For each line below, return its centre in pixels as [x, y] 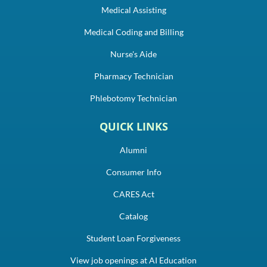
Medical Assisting [133, 10]
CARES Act [133, 194]
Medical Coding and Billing [133, 32]
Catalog [133, 216]
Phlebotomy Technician [133, 98]
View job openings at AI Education [133, 260]
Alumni [133, 150]
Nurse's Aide [133, 54]
